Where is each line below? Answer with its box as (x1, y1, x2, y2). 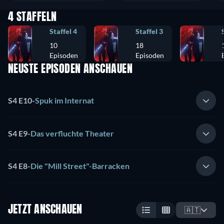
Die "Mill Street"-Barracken (30, 161, 129, 171)
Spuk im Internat (35, 95, 94, 105)
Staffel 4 (49, 27, 77, 35)
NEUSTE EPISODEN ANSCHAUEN (8, 64, 132, 75)
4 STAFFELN (8, 12, 57, 23)
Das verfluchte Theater (30, 128, 114, 138)
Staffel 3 (135, 27, 163, 35)
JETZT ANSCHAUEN (8, 204, 82, 215)
